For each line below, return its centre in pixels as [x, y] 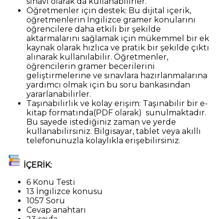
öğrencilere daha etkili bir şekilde [94, 29]
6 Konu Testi [51, 182]
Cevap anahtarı [56, 210]
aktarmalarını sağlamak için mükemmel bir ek [118, 38]
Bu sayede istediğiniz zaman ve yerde [101, 122]
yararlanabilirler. [59, 94]
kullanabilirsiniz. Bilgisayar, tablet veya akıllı [114, 131]
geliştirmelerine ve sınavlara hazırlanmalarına [117, 75]
